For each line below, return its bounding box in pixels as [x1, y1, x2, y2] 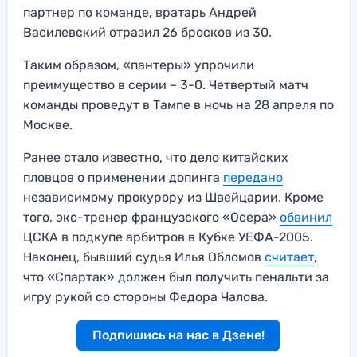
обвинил [280, 210, 332, 226]
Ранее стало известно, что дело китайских [23, 150, 288, 166]
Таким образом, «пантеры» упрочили [23, 57, 254, 73]
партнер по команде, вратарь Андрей [23, 5, 257, 21]
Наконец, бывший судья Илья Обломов [23, 249, 265, 265]
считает [265, 249, 314, 265]
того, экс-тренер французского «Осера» [23, 210, 280, 226]
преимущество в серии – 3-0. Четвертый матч [23, 77, 308, 93]
